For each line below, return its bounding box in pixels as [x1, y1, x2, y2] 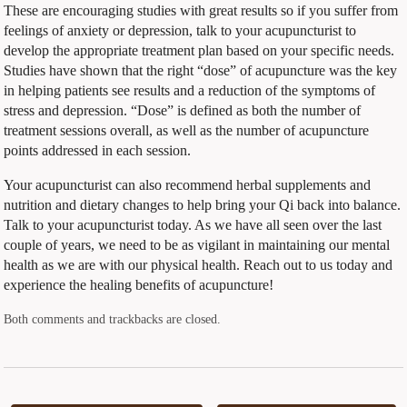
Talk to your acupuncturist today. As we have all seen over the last [4, 216, 382, 233]
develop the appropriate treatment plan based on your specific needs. [4, 42, 395, 58]
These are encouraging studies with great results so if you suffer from [4, 2, 399, 18]
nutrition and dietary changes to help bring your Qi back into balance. [4, 196, 402, 213]
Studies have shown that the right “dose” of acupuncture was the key [4, 62, 398, 78]
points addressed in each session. [4, 142, 195, 158]
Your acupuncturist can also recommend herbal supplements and [4, 176, 372, 193]
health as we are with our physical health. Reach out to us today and [4, 256, 393, 273]
